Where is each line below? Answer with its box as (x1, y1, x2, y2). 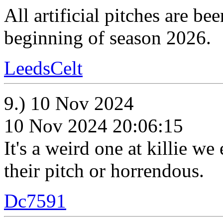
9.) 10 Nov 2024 (4, 93, 134, 114)
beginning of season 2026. (4, 27, 211, 48)
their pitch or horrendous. (4, 160, 204, 181)
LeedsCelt (4, 57, 83, 79)
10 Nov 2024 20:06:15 (4, 115, 183, 136)
